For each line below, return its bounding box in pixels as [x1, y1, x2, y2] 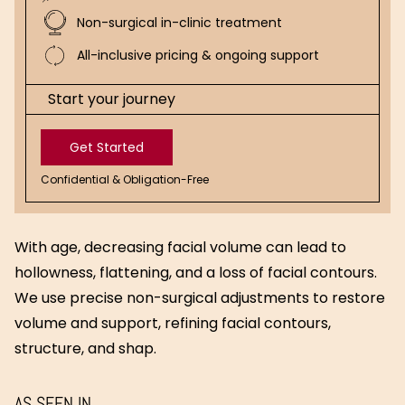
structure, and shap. [14, 338, 156, 359]
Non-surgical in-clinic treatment [77, 14, 282, 32]
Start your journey [48, 89, 175, 109]
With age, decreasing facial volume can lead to [14, 237, 346, 258]
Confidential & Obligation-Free [41, 172, 209, 187]
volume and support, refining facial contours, [14, 313, 331, 334]
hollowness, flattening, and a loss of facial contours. [14, 262, 377, 283]
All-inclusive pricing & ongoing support [77, 46, 319, 64]
